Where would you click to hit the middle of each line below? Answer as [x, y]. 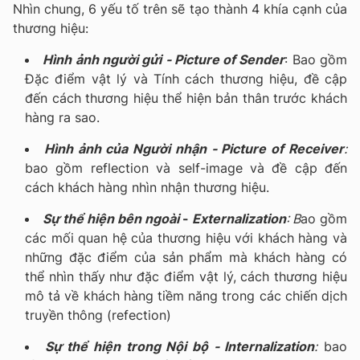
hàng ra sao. [62, 117]
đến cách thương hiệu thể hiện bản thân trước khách [186, 98]
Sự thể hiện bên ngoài [111, 218]
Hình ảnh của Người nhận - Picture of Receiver [194, 148]
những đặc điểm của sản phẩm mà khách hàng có [186, 257]
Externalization [239, 218]
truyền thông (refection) [98, 315]
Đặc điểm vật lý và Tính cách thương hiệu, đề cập [186, 78]
